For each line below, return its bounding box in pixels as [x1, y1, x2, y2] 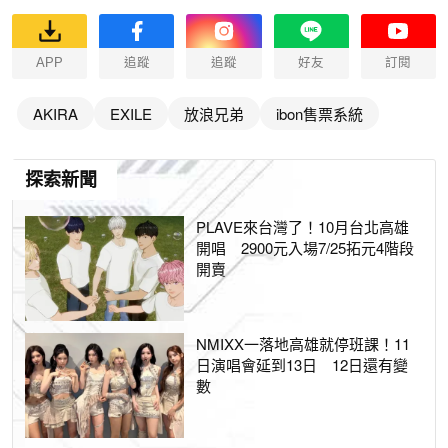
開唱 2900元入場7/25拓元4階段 [196, 237, 415, 259]
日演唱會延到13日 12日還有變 [196, 354, 409, 376]
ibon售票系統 [276, 102, 363, 124]
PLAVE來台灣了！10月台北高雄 [196, 216, 410, 238]
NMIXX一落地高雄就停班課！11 [196, 333, 411, 355]
